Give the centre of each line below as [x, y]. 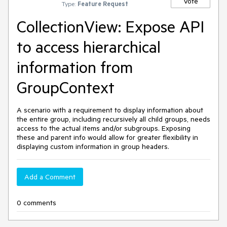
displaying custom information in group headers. [93, 146]
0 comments [36, 203]
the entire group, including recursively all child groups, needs [113, 119]
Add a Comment [50, 177]
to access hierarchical [89, 47]
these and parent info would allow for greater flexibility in [107, 137]
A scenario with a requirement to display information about [110, 110]
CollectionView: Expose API [110, 26]
